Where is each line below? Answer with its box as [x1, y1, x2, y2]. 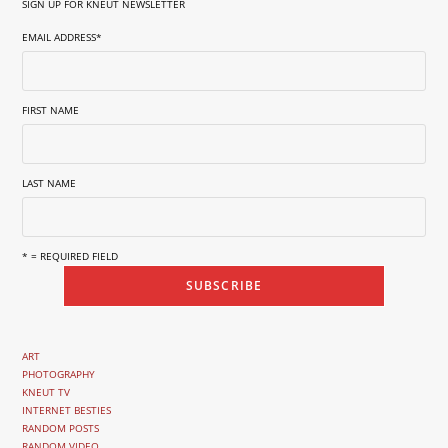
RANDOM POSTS [22, 421, 100, 436]
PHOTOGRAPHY [22, 367, 96, 382]
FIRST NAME [22, 103, 80, 118]
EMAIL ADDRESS [22, 30, 97, 45]
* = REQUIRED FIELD [22, 249, 119, 264]
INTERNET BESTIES [22, 403, 112, 418]
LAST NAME [22, 176, 77, 191]
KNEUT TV [22, 385, 71, 400]
